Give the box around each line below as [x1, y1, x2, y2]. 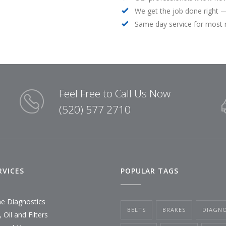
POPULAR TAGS [121, 166, 179, 176]
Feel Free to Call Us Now [59, 86, 171, 100]
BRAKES [162, 206, 186, 213]
